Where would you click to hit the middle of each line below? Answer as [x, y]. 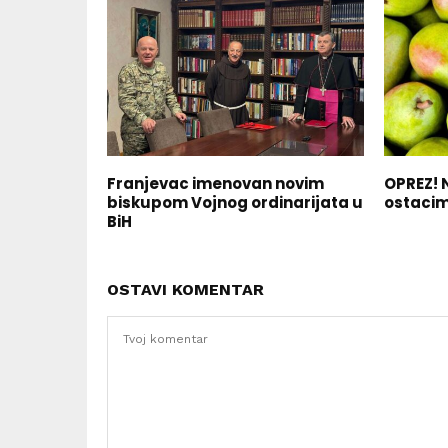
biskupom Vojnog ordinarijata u [235, 203]
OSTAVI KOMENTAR [185, 290]
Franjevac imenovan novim [215, 184]
